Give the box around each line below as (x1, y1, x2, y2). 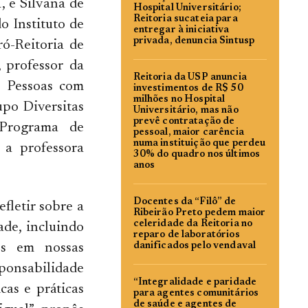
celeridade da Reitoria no (133, 219, 253, 229)
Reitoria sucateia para (133, 14, 238, 24)
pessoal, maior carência (133, 128, 244, 137)
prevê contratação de (133, 117, 235, 126)
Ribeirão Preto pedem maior (133, 208, 266, 218)
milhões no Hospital (133, 95, 225, 104)
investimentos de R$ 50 (133, 84, 243, 93)
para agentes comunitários (133, 289, 259, 298)
